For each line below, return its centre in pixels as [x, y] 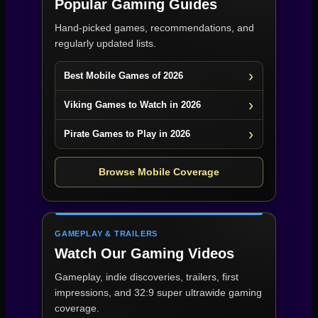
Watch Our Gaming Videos [144, 254]
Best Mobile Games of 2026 [124, 76]
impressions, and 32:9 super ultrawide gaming [158, 293]
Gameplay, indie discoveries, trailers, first [147, 277]
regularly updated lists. [105, 44]
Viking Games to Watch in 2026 [132, 105]
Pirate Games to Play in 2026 [127, 134]
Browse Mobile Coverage [159, 172]
